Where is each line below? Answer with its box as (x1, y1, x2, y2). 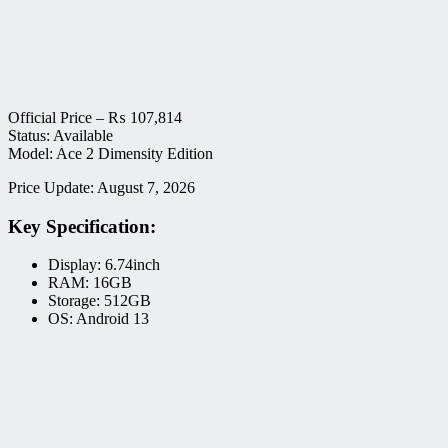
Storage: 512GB (48, 292, 151, 310)
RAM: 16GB (48, 274, 132, 292)
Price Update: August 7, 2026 (8, 179, 195, 196)
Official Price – (8, 109, 108, 126)
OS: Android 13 (48, 310, 149, 328)
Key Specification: (8, 215, 156, 237)
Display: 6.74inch (48, 256, 160, 274)
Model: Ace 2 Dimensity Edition (8, 145, 213, 162)
